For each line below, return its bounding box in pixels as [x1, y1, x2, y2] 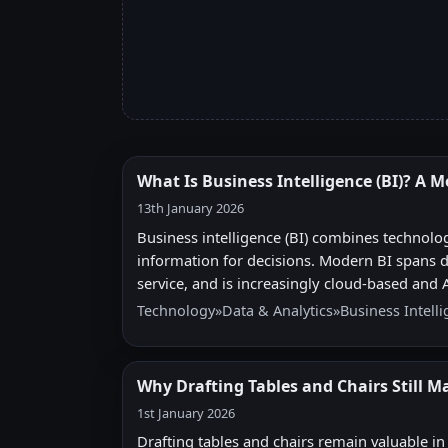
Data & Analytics [222, 300, 333, 320]
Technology [137, 300, 215, 320]
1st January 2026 [137, 403, 235, 422]
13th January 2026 [137, 199, 244, 218]
